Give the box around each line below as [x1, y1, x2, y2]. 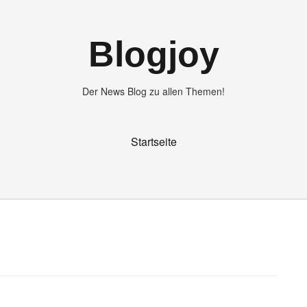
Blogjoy [88, 34, 219, 74]
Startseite [130, 133, 177, 149]
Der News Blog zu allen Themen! [82, 84, 225, 98]
